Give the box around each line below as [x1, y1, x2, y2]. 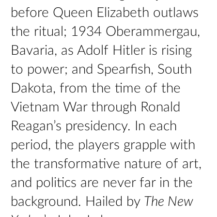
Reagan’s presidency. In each [11, 119, 177, 133]
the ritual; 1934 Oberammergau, [11, 24, 201, 38]
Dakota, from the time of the [11, 81, 181, 95]
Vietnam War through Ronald [11, 100, 181, 114]
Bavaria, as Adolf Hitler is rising [11, 43, 192, 57]
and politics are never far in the [11, 175, 193, 189]
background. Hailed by [11, 194, 144, 208]
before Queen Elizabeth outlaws [11, 5, 199, 19]
